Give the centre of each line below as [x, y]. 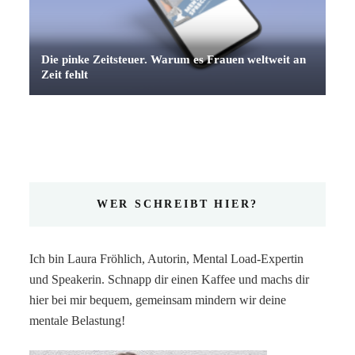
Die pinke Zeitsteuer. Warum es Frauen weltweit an [174, 59]
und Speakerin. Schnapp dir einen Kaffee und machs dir [170, 279]
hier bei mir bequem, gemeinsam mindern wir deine [158, 300]
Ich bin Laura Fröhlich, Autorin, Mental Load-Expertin [167, 258]
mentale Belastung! [78, 320]
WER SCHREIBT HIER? [177, 204]
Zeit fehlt [65, 74]
